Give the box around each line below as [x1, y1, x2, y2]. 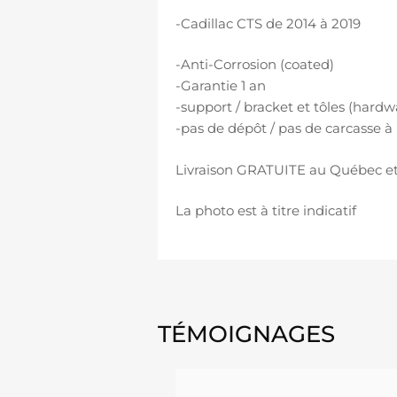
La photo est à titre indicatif [175, 202, 356, 220]
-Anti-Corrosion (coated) [175, 56, 334, 74]
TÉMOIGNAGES [158, 319, 335, 348]
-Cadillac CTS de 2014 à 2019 [175, 14, 361, 32]
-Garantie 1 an [175, 77, 266, 95]
